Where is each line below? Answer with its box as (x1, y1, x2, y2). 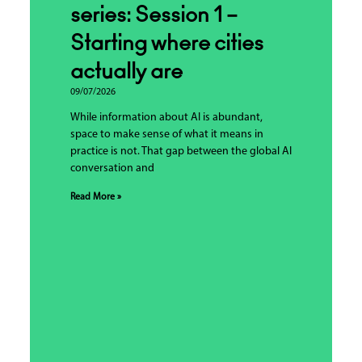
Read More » (69, 192, 121, 202)
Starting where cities (69, 32, 263, 54)
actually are (69, 61, 183, 82)
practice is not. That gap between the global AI (69, 145, 292, 158)
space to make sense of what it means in (69, 128, 263, 141)
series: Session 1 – (69, 4, 238, 26)
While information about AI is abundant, (69, 111, 263, 124)
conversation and (69, 162, 154, 175)
